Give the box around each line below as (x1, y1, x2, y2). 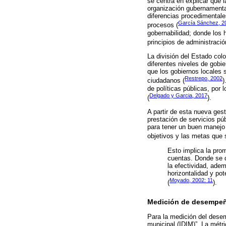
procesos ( (147, 21, 178, 29)
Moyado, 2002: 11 (169, 177, 213, 184)
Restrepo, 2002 (185, 75, 222, 82)
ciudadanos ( (147, 77, 185, 85)
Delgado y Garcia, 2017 (149, 92, 207, 98)
